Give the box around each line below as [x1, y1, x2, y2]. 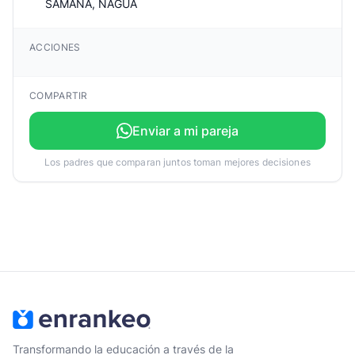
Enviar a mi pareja [132, 123, 239, 139]
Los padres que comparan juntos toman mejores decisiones [44, 156, 311, 168]
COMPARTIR [29, 90, 88, 101]
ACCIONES [29, 41, 81, 53]
